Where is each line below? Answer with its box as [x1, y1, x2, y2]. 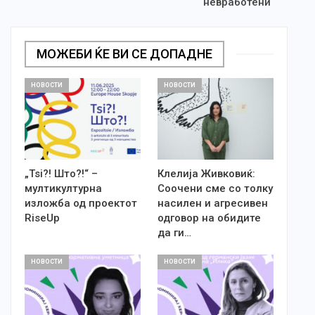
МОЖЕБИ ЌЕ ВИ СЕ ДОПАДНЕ [37, 46, 212, 61]
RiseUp [25, 211, 60, 224]
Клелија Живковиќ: [157, 167, 255, 180]
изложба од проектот [25, 196, 137, 210]
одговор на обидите [157, 211, 261, 224]
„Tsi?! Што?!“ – [25, 167, 98, 180]
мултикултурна [25, 181, 102, 195]
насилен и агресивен [157, 196, 268, 210]
